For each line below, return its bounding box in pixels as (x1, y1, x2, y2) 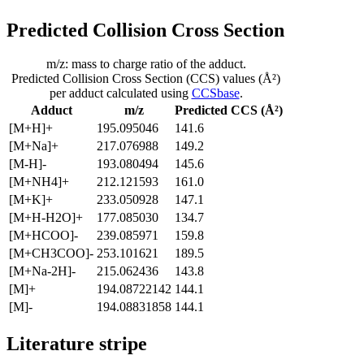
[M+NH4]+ (9, 175, 69, 189)
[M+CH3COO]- (9, 246, 93, 261)
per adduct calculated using (49, 86, 192, 101)
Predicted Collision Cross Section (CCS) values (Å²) (11, 71, 280, 86)
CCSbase (191, 86, 240, 101)
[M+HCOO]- (9, 228, 78, 243)
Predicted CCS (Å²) (175, 103, 283, 118)
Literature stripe (6, 333, 147, 355)
